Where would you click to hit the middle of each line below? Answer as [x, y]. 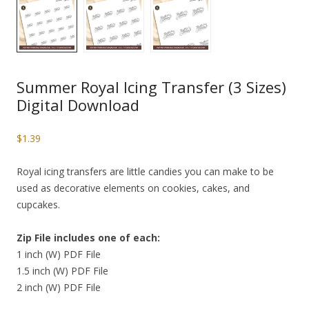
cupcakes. [38, 205]
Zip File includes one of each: [88, 238]
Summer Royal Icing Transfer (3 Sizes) [151, 87]
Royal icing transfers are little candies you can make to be [145, 171]
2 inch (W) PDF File [59, 287]
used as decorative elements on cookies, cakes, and [133, 188]
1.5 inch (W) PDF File [62, 271]
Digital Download [78, 105]
